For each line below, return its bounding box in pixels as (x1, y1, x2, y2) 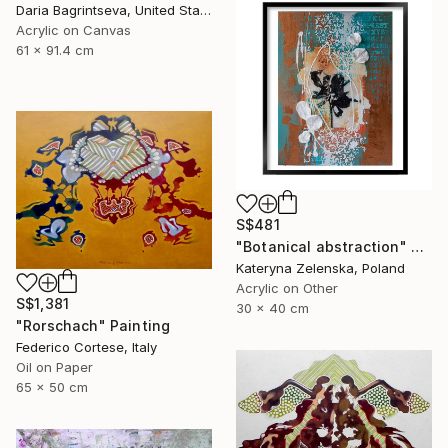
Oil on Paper (16, 359, 93, 376)
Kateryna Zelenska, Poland (236, 259, 405, 276)
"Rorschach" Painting (16, 317, 171, 335)
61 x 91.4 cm (16, 41, 94, 58)
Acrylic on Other (236, 279, 338, 296)
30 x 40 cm (236, 299, 309, 316)
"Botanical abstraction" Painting (410, 237, 424, 255)
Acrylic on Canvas (16, 21, 131, 38)
